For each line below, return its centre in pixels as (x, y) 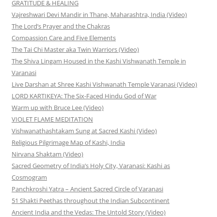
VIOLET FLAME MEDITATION (52, 119)
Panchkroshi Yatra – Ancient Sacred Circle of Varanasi (87, 189)
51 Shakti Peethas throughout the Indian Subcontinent (91, 201)
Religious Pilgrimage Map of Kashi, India (68, 143)
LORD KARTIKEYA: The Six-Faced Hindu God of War (84, 96)
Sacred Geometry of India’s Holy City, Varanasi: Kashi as (91, 166)
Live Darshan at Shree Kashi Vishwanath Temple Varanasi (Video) (104, 85)
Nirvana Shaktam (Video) (47, 154)
